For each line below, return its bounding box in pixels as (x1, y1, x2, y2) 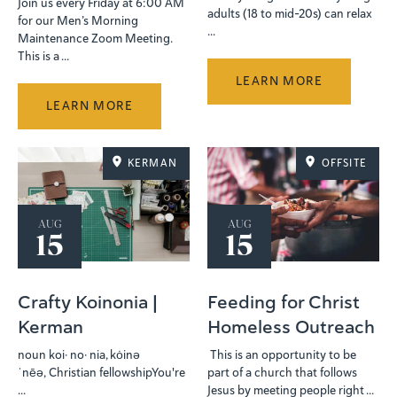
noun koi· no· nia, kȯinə (18, 346, 140, 362)
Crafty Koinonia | (18, 290, 158, 314)
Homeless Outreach (207, 315, 375, 339)
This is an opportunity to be (207, 346, 356, 362)
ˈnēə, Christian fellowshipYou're (18, 364, 185, 380)
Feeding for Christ (207, 290, 360, 314)
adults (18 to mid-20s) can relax (207, 5, 372, 21)
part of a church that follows (207, 364, 357, 380)
